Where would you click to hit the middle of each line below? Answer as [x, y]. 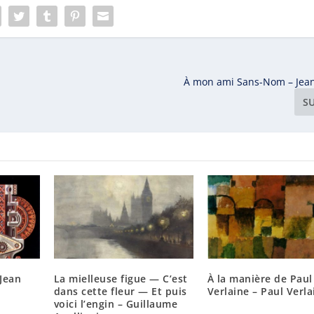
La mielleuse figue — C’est [121, 279]
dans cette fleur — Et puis [120, 292]
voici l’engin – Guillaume [116, 304]
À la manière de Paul [260, 279]
